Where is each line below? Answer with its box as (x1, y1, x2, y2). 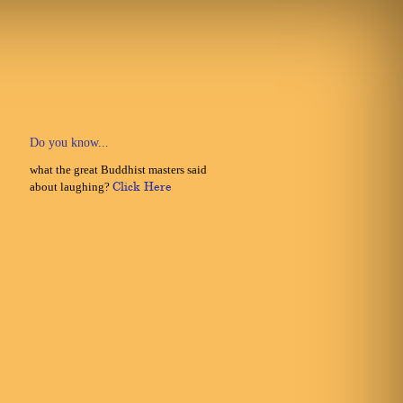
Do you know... (30, 136, 110, 149)
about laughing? (30, 180, 113, 193)
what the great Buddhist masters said (30, 163, 208, 176)
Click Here (112, 181, 173, 193)
